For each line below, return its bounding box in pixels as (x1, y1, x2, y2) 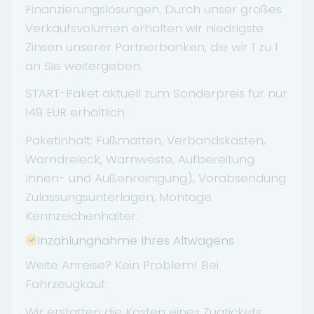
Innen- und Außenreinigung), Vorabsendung (25, 169, 286, 186)
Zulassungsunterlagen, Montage (25, 188, 212, 205)
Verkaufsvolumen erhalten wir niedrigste (25, 19, 264, 36)
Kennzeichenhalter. (25, 207, 138, 224)
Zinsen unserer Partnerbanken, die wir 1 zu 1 (25, 38, 278, 55)
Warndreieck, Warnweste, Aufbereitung (25, 150, 254, 168)
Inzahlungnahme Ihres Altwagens (37, 232, 235, 250)
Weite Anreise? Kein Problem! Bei (25, 257, 219, 274)
